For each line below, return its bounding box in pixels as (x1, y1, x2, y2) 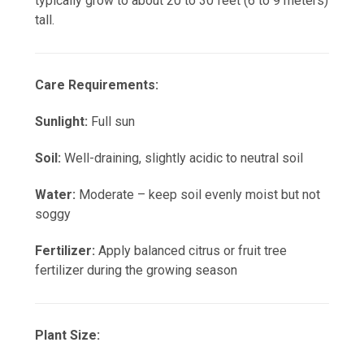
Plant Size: (35, 327, 100, 344)
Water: (35, 187, 76, 203)
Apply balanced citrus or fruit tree (95, 243, 287, 259)
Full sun (88, 114, 135, 130)
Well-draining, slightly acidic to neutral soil (61, 150, 303, 167)
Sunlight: (35, 114, 88, 130)
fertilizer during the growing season (35, 262, 237, 279)
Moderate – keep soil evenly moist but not (76, 187, 320, 203)
